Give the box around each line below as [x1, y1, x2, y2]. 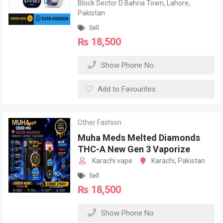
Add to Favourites [98, 85, 156, 94]
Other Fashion [78, 118, 122, 126]
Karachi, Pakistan [151, 157, 206, 165]
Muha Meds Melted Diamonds [78, 132, 201, 143]
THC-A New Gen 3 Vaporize [78, 144, 191, 154]
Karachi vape [90, 157, 134, 165]
